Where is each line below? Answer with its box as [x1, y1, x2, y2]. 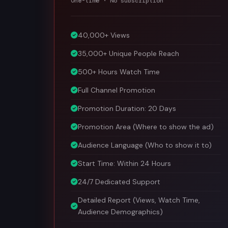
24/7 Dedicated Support [78, 176, 160, 185]
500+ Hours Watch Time [78, 66, 160, 75]
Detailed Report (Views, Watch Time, [78, 194, 200, 203]
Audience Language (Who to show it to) [78, 139, 212, 148]
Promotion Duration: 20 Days [78, 102, 176, 111]
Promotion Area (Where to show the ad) [78, 121, 214, 130]
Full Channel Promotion [78, 84, 155, 93]
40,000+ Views [78, 29, 130, 38]
